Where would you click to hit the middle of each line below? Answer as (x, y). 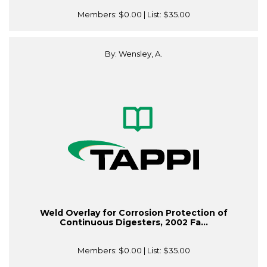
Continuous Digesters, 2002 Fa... (133, 223)
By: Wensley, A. (133, 54)
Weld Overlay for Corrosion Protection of (133, 213)
